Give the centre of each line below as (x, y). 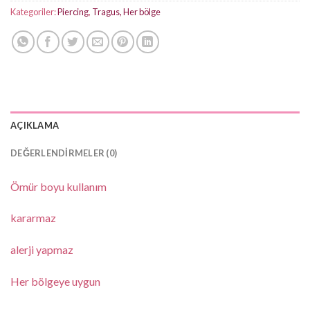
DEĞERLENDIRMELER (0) (64, 153)
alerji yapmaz (42, 250)
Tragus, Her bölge (126, 11)
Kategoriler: (34, 11)
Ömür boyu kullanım (58, 186)
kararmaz (33, 218)
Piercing (73, 11)
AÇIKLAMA (35, 125)
